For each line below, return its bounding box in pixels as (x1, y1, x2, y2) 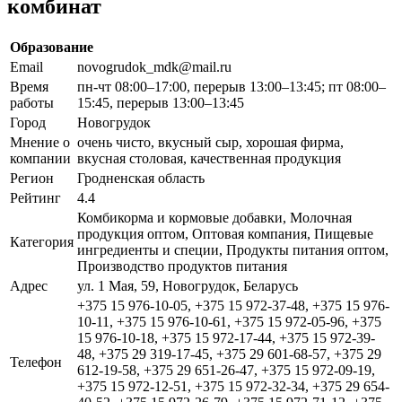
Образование (10, 39, 93, 55)
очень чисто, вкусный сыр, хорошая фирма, (77, 134, 344, 150)
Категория (10, 233, 74, 249)
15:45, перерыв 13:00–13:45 (77, 94, 244, 110)
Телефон (10, 354, 62, 370)
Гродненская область (77, 170, 205, 186)
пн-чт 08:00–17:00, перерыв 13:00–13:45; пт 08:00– (77, 78, 386, 94)
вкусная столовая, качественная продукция (77, 150, 341, 166)
